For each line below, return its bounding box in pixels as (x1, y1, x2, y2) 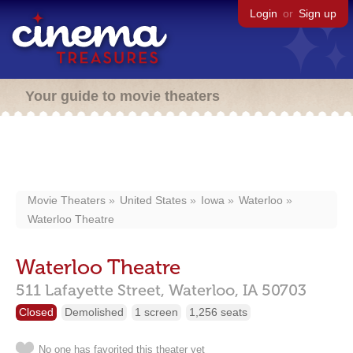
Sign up (299, 7, 336, 20)
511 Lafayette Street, (16, 281, 165, 299)
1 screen (135, 306, 178, 318)
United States (120, 194, 187, 206)
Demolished (65, 306, 124, 318)
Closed (19, 306, 54, 318)
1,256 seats (189, 306, 247, 318)
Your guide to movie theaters (25, 88, 220, 104)
